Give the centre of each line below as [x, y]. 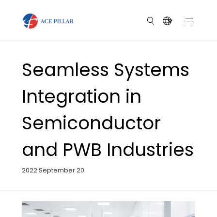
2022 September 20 [53, 170]
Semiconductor [91, 123]
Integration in [81, 96]
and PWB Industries [108, 150]
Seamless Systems [105, 70]
